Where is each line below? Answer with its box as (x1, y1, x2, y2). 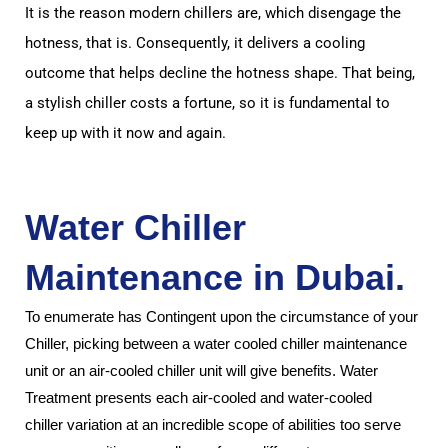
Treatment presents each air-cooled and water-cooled (25, 389, 372, 406)
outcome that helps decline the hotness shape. (25, 64, 338, 82)
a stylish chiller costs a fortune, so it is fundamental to (25, 94, 390, 112)
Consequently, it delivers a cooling (136, 34, 365, 52)
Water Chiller (25, 207, 246, 248)
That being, (338, 64, 415, 82)
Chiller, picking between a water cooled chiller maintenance (25, 335, 411, 352)
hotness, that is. (25, 34, 136, 52)
